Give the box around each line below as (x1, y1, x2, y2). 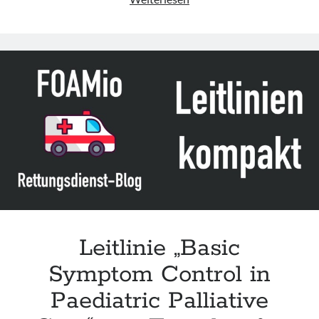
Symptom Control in (48, 260, 271, 290)
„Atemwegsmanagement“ (189, 9, 313, 22)
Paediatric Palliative (51, 286, 268, 316)
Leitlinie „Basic (79, 234, 240, 263)
